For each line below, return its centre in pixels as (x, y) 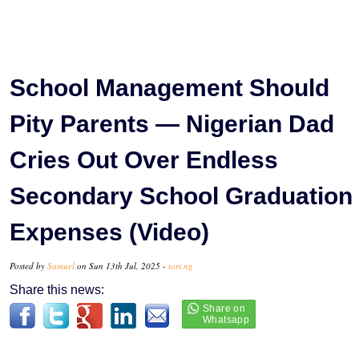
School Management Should (169, 87)
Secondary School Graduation (181, 196)
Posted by (28, 265)
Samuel (61, 265)
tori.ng (181, 265)
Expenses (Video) (109, 232)
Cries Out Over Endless (144, 159)
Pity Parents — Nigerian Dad (172, 123)
